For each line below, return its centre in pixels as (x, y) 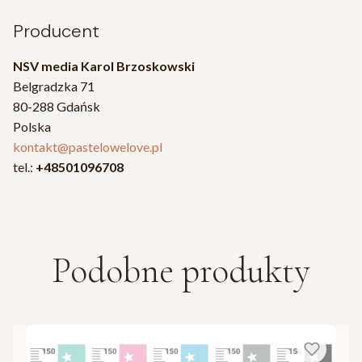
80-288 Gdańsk (57, 106)
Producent (56, 31)
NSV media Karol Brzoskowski (104, 65)
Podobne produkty (181, 270)
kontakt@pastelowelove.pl (88, 146)
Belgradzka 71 (54, 86)
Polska (32, 126)
